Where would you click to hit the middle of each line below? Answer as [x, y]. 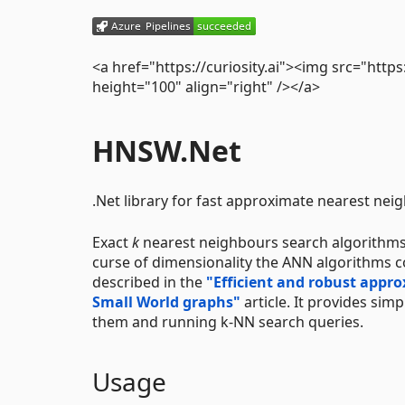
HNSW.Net [167, 150]
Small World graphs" [166, 301]
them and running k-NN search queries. [228, 321]
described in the [149, 282]
